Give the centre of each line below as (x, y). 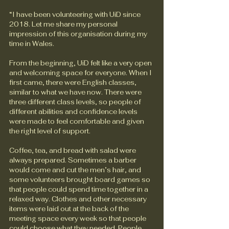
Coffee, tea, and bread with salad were (73, 150)
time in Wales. (32, 43)
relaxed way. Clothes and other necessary (79, 199)
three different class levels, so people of (76, 102)
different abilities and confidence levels (74, 111)
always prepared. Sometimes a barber (74, 160)
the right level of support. (50, 131)
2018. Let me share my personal (64, 24)
